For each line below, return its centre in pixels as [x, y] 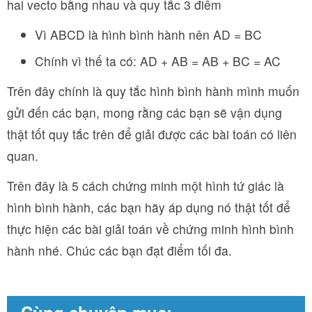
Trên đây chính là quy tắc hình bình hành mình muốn [153, 91]
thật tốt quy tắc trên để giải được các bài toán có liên [152, 134]
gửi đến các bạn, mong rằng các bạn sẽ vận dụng [145, 112]
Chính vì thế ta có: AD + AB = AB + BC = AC [158, 61]
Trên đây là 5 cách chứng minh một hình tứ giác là [146, 185]
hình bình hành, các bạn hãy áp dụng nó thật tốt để [149, 207]
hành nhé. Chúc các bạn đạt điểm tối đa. [119, 250]
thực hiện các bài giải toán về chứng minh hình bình [150, 228]
